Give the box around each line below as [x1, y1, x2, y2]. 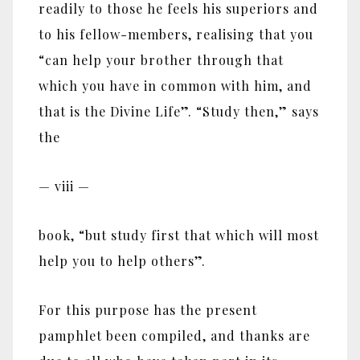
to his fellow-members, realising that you [39, 26, 313, 43]
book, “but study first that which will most [39, 226, 319, 243]
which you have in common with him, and [39, 77, 312, 95]
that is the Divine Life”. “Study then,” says [39, 103, 319, 121]
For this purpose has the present [39, 301, 257, 318]
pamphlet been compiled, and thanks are [39, 326, 310, 344]
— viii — [39, 178, 90, 194]
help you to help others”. [39, 252, 206, 269]
